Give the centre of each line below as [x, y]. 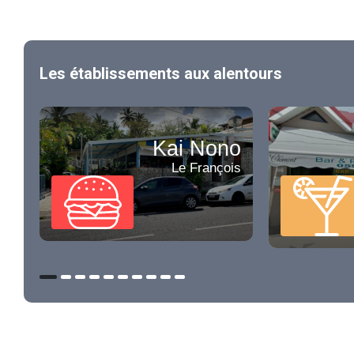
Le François [206, 168]
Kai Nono [197, 149]
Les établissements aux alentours [161, 74]
